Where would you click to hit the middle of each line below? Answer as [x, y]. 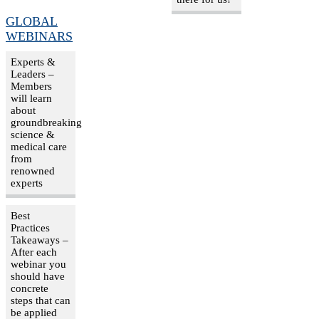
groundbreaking [46, 122]
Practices [30, 228]
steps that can [41, 300]
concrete [30, 288]
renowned [33, 171]
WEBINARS [39, 36]
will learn [31, 98]
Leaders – [32, 74]
